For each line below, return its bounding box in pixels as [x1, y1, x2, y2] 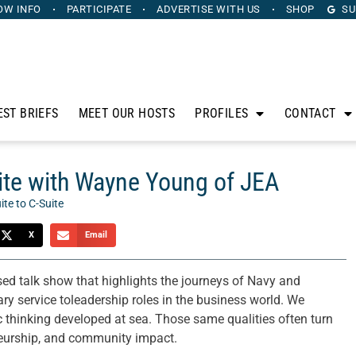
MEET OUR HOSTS [78, 106, 176, 121]
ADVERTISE [157, 3, 214, 15]
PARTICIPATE [66, 3, 131, 15]
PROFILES [195, 106, 249, 121]
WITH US [213, 3, 261, 15]
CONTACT [284, 106, 336, 121]
